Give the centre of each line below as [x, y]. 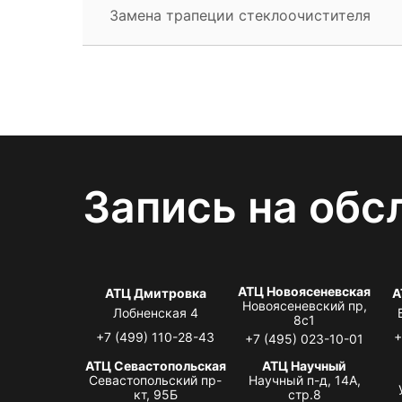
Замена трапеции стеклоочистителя [240, 15]
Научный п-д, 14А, [304, 380]
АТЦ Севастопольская [155, 365]
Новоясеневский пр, [304, 305]
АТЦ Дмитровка [155, 293]
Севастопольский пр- [156, 380]
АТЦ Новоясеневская [305, 291]
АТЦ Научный [305, 365]
